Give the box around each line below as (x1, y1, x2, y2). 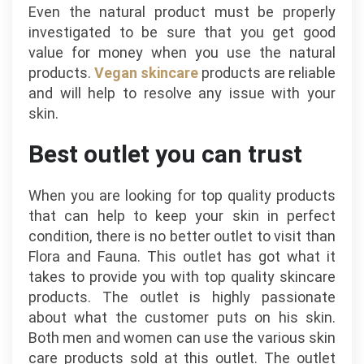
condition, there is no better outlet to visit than (28, 227, 336, 245)
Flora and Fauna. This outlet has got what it (28, 248, 336, 265)
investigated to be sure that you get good (28, 24, 336, 41)
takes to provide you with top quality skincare (28, 268, 336, 285)
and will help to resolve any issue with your (28, 84, 336, 102)
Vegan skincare (94, 64, 198, 81)
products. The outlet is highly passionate (28, 288, 336, 305)
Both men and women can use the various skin (28, 329, 336, 346)
